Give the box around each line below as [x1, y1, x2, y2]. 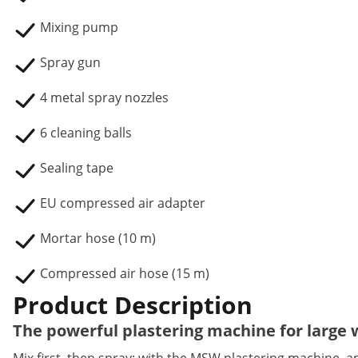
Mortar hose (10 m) [40, 229, 156, 247]
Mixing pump [40, 18, 118, 36]
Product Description [13, 288, 253, 321]
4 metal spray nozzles [40, 89, 169, 106]
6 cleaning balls [40, 124, 132, 141]
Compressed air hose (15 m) [40, 265, 209, 282]
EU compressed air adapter [40, 194, 205, 212]
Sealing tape [40, 159, 113, 177]
